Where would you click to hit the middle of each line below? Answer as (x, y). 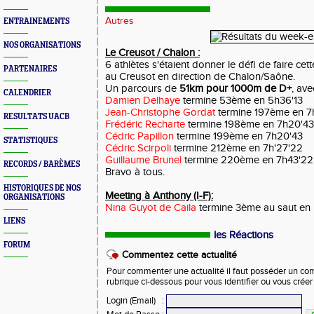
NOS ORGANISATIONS (42, 45)
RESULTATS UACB (36, 117)
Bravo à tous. (135, 172)
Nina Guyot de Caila (151, 208)
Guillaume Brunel (145, 160)
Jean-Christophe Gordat (160, 112)
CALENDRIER (27, 93)
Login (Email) (131, 301)
